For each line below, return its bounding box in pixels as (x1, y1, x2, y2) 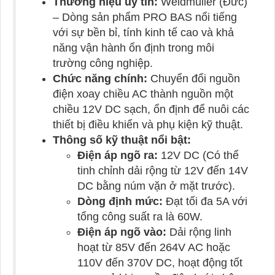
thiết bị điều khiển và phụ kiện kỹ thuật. (53, 118, 243, 131)
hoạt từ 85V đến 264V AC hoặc (77, 241, 230, 254)
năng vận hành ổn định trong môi (53, 42, 214, 55)
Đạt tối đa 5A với (163, 195, 247, 208)
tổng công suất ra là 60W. (77, 211, 203, 223)
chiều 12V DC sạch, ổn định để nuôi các (53, 103, 249, 116)
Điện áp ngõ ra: (77, 149, 158, 162)
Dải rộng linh (166, 226, 231, 239)
